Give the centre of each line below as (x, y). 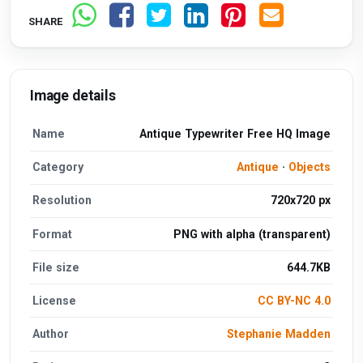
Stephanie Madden (278, 334)
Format (53, 234)
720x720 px (300, 201)
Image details (73, 96)
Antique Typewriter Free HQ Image (235, 133)
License (55, 300)
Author (51, 334)
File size (56, 267)
